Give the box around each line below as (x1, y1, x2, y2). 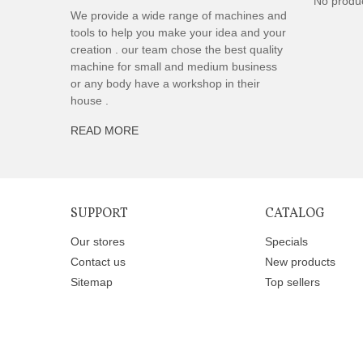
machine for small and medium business (70, 60, 277, 73)
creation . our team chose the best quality (70, 43, 283, 56)
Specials (265, 235, 308, 248)
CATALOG (265, 205, 325, 223)
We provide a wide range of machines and (70, 9, 287, 22)
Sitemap (70, 275, 113, 288)
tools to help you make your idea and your (70, 26, 286, 39)
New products (265, 255, 335, 268)
